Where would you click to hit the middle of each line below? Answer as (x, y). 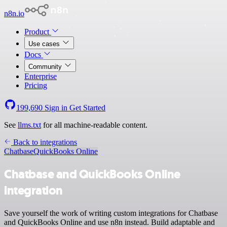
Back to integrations (44, 142)
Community (46, 67)
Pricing (36, 85)
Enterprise (41, 76)
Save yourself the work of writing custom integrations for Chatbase (111, 213)
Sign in (56, 108)
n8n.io (14, 13)
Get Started (87, 108)
